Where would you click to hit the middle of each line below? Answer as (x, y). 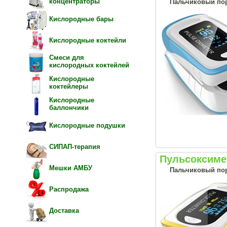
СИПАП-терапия (75, 147)
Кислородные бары (81, 19)
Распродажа (69, 189)
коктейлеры (69, 86)
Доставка (64, 211)
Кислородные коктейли (88, 40)
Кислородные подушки (87, 125)
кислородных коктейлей (89, 65)
